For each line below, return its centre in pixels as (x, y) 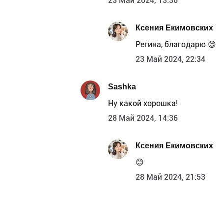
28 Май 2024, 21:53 (170, 177)
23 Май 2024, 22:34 (170, 59)
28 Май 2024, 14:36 (143, 118)
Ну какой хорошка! (143, 104)
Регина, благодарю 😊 (176, 45)
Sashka (122, 86)
